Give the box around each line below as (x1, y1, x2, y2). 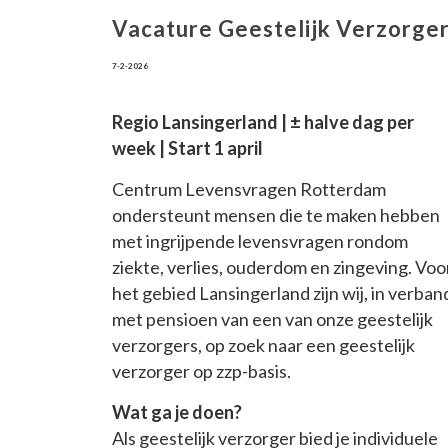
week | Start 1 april (112, 137, 263, 160)
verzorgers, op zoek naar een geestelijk (112, 334, 415, 357)
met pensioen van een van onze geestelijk (112, 308, 433, 331)
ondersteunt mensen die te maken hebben (112, 204, 440, 227)
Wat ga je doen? (112, 401, 242, 424)
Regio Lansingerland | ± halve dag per (112, 111, 414, 134)
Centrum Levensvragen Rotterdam (112, 178, 386, 201)
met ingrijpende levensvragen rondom (112, 230, 408, 253)
